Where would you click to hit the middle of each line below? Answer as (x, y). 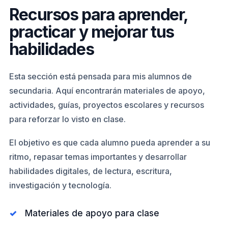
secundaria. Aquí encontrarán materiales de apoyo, (107, 91)
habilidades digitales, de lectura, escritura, (90, 171)
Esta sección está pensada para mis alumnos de (100, 76)
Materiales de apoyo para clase (92, 213)
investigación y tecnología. (60, 185)
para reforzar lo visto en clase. (67, 119)
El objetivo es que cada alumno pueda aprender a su (109, 142)
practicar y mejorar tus (91, 32)
